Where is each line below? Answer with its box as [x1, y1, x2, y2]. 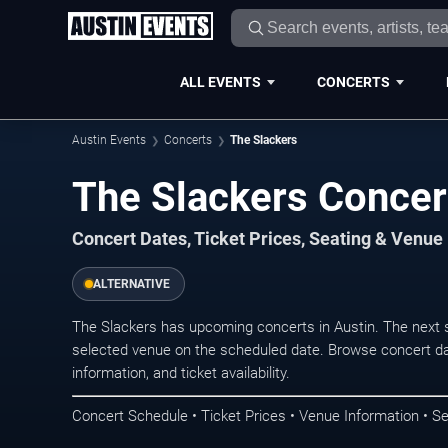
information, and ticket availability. [72, 364, 290, 382]
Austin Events [72, 133, 146, 147]
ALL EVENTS [179, 73, 261, 90]
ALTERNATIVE [93, 277, 170, 291]
